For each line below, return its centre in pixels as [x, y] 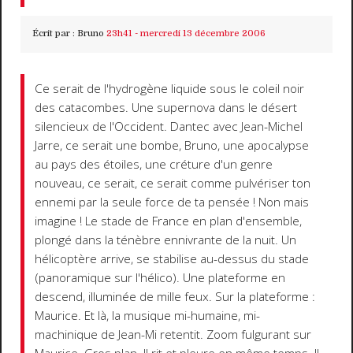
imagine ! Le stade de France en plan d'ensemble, [169, 221]
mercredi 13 [166, 34]
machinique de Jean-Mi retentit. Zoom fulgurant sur [173, 334]
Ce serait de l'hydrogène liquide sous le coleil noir [170, 88]
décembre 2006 [230, 34]
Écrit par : [54, 34]
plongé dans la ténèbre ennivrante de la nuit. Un [166, 240]
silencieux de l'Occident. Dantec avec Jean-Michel [169, 126]
